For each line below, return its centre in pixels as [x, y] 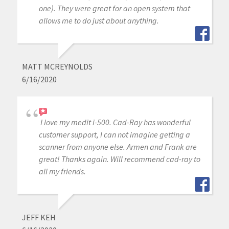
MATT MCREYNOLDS [57, 67]
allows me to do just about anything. [99, 21]
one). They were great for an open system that [114, 8]
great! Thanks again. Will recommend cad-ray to [119, 159]
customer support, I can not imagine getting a [114, 135]
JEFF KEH [39, 217]
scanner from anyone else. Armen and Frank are [118, 147]
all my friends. [62, 171]
